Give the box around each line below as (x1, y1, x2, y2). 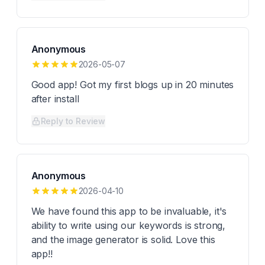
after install (31, 93, 79, 105)
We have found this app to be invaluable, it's (31, 205, 227, 217)
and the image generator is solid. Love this (31, 234, 215, 245)
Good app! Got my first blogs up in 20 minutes (31, 79, 234, 91)
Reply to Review (40, 116, 106, 126)
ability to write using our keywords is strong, (31, 219, 226, 231)
